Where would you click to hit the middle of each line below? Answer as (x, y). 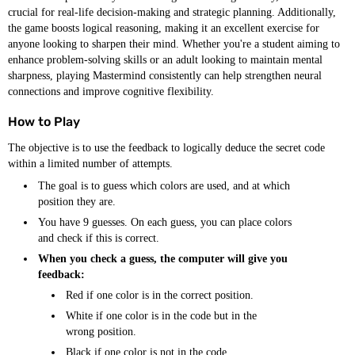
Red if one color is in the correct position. (160, 295)
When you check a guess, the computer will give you (163, 259)
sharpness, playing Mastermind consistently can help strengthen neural (165, 76)
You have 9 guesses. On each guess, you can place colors (165, 222)
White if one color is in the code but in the (161, 316)
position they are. (77, 202)
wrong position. (101, 332)
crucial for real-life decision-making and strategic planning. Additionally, (172, 12)
